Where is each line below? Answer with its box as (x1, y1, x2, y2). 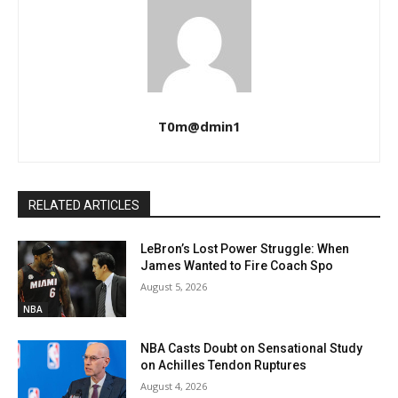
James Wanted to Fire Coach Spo (140, 259, 334, 274)
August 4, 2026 (140, 379, 208, 394)
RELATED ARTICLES (28, 198, 139, 213)
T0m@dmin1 (157, 117, 241, 136)
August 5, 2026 (140, 280, 208, 294)
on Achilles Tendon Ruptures (140, 358, 307, 373)
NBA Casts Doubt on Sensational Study (140, 341, 363, 356)
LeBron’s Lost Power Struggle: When (140, 242, 350, 257)
